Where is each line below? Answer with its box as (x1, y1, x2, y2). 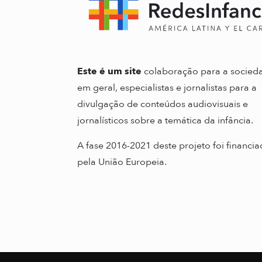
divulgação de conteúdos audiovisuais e (77, 97, 248, 111)
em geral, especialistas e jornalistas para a (77, 81, 257, 94)
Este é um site (77, 64, 142, 78)
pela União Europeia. (77, 155, 167, 168)
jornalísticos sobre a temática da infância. (77, 113, 253, 127)
